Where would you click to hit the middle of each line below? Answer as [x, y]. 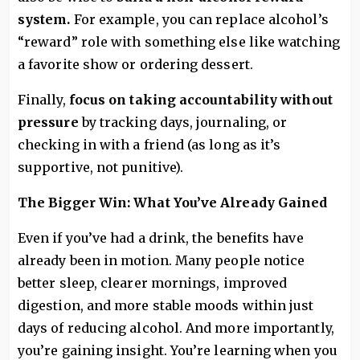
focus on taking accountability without [200, 100]
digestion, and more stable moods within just [166, 305]
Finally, [43, 100]
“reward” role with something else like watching [179, 42]
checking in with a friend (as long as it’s [149, 145]
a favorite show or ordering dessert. [135, 64]
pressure [50, 122]
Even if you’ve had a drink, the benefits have [161, 238]
